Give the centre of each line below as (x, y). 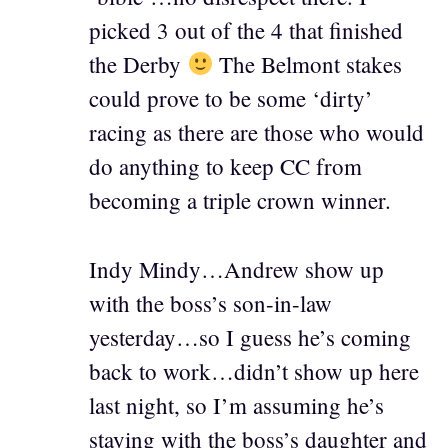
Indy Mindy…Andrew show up (236, 268)
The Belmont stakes (308, 64)
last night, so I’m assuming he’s (236, 404)
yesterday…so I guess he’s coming (250, 336)
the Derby (138, 64)
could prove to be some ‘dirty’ (231, 98)
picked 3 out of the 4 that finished (246, 30)
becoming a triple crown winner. (240, 200)
